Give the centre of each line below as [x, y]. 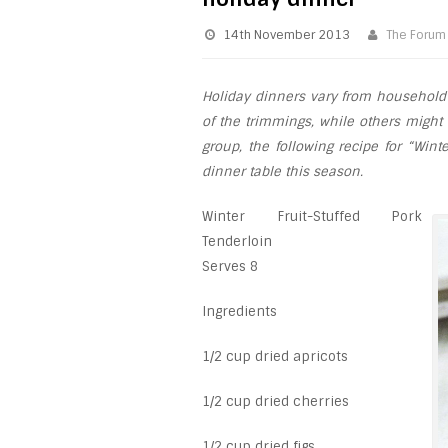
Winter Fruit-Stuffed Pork [312, 216]
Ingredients [239, 311]
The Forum [416, 34]
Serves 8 [230, 266]
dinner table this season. [282, 171]
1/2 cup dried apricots [275, 356]
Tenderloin [237, 241]
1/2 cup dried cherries [275, 401]
